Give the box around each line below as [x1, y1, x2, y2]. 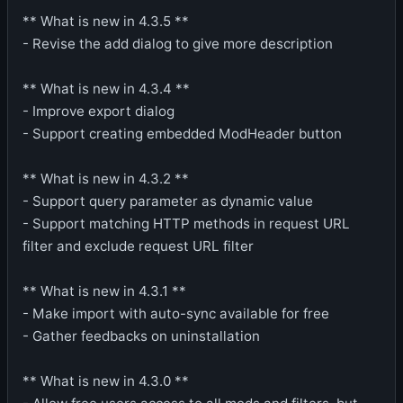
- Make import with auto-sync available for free [22, 305, 329, 322]
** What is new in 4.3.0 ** [22, 372, 189, 390]
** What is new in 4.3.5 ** [22, 13, 189, 30]
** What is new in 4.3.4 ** [22, 80, 190, 97]
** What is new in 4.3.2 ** [22, 170, 189, 187]
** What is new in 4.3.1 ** [22, 282, 186, 300]
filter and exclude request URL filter [22, 237, 254, 255]
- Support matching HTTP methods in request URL [22, 215, 350, 232]
